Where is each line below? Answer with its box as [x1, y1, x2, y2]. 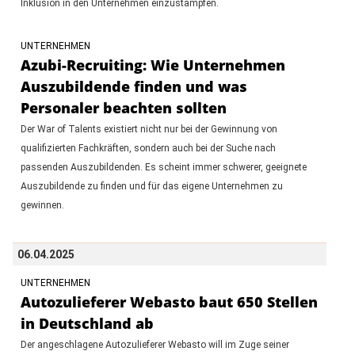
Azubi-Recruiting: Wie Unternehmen [20, 55, 285, 74]
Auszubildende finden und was [20, 76, 247, 96]
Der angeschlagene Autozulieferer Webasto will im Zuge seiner [20, 338, 289, 350]
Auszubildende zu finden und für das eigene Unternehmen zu [20, 180, 283, 192]
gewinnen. [20, 199, 64, 211]
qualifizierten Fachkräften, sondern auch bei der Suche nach [20, 142, 276, 154]
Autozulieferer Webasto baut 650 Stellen [20, 292, 318, 311]
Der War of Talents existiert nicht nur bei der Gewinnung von [20, 123, 277, 135]
